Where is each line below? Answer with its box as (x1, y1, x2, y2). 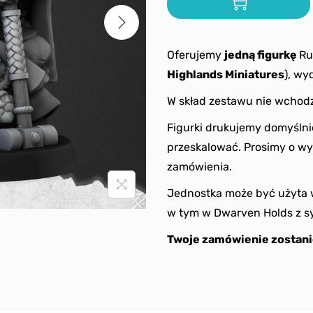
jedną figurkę (224, 48, 299, 61)
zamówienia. (167, 160, 232, 173)
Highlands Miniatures (167, 68, 284, 81)
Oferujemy (167, 48, 224, 61)
